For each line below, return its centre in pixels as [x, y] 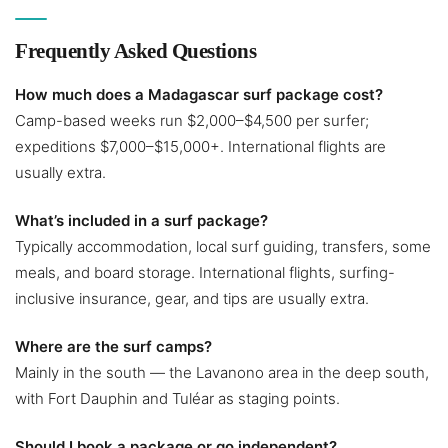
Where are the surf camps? [113, 347]
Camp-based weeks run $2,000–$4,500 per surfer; [192, 121]
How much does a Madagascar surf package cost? [199, 95]
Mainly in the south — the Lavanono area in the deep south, [222, 373]
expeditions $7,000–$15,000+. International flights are [200, 147]
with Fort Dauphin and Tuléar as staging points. [177, 399]
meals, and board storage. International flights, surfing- [205, 273]
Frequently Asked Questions [135, 51]
